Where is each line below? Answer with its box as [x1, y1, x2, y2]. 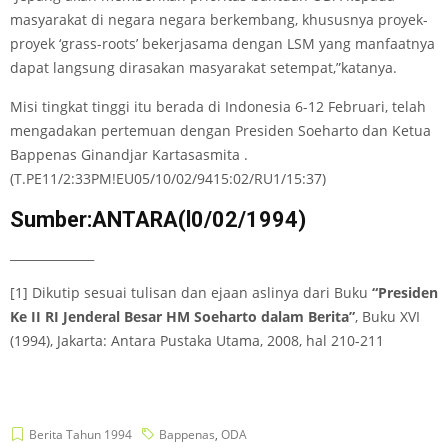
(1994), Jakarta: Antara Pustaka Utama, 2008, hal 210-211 [10, 331, 384, 350]
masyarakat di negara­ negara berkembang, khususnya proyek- [10, 10, 428, 29]
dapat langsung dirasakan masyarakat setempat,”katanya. [10, 58, 397, 77]
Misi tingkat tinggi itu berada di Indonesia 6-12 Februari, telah [10, 97, 426, 116]
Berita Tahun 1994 [29, 426, 132, 443]
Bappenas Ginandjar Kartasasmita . [10, 145, 248, 164]
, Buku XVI [355, 307, 420, 326]
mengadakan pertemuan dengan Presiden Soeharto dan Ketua [10, 121, 431, 140]
